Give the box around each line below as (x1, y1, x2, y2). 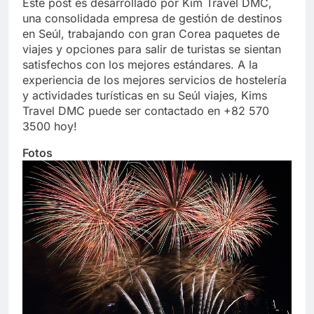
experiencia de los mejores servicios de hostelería (22, 73, 287, 88)
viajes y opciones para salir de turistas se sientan (22, 42, 281, 57)
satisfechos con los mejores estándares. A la (22, 57, 258, 72)
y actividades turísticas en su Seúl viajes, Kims (22, 88, 267, 103)
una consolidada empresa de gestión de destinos (22, 11, 282, 26)
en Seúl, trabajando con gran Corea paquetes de (22, 27, 280, 41)
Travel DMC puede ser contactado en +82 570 (22, 104, 269, 118)
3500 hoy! (22, 119, 77, 134)
